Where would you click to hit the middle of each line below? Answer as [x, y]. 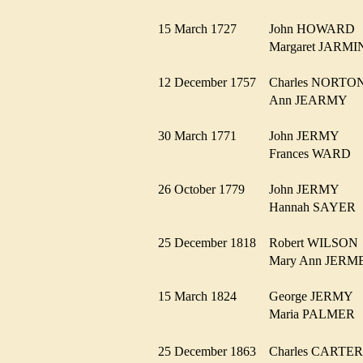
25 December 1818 [212, 242]
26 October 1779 [206, 189]
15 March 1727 [202, 28]
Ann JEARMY [313, 100]
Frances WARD [315, 153]
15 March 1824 [202, 296]
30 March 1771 [202, 135]
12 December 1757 [212, 82]
